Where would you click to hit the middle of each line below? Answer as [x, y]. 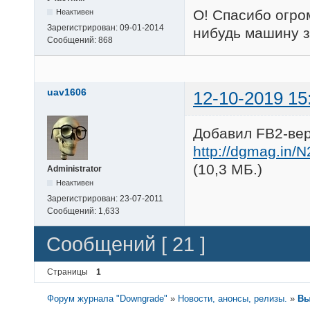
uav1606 [67, 92]
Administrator [74, 169]
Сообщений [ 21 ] [126, 244]
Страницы [67, 272]
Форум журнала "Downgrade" [108, 299]
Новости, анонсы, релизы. [233, 299]
